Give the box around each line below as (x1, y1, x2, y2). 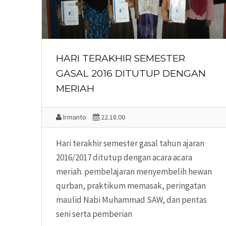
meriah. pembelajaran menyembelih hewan (56, 166, 212, 178)
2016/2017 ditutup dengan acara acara (56, 152, 192, 163)
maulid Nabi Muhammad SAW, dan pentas (56, 194, 207, 206)
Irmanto (62, 112, 86, 122)
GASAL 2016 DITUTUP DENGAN (56, 68, 206, 80)
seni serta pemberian (56, 208, 132, 220)
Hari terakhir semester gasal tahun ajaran (56, 138, 204, 149)
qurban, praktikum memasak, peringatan (56, 180, 206, 192)
